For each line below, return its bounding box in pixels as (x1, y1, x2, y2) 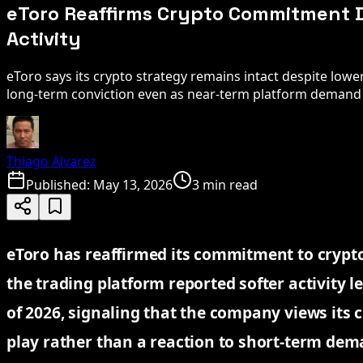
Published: (26, 175, 93, 194)
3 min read (192, 175, 258, 194)
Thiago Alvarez (6, 152, 96, 170)
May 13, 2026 (93, 175, 173, 194)
